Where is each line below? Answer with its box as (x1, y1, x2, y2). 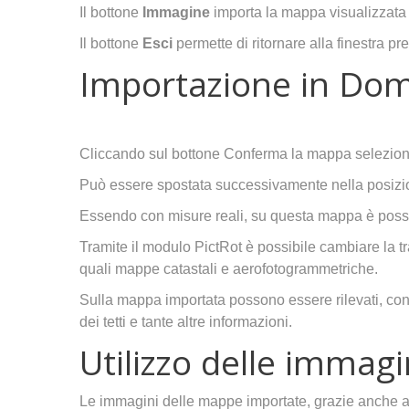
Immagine (142, 5, 214, 20)
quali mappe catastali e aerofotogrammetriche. (79, 261, 378, 277)
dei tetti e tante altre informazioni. (79, 314, 292, 330)
